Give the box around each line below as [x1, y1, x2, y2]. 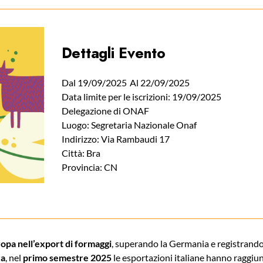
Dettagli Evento [61, 42, 166, 63]
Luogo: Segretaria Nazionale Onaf [61, 119, 197, 130]
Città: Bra [61, 147, 100, 159]
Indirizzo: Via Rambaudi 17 [61, 133, 170, 144]
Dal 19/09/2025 [61, 77, 127, 88]
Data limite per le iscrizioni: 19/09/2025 [61, 91, 221, 102]
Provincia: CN [61, 161, 117, 173]
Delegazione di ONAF [61, 105, 149, 116]
